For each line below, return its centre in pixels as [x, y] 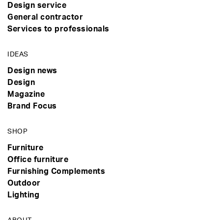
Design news [32, 71]
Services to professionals [58, 29]
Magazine [26, 95]
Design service [37, 6]
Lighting [23, 195]
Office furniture [38, 160]
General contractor [45, 17]
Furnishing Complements [56, 172]
